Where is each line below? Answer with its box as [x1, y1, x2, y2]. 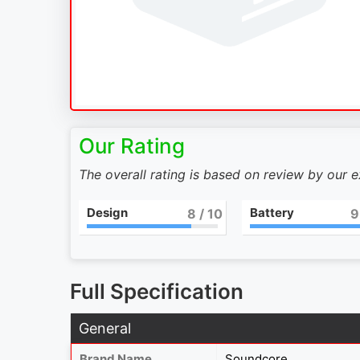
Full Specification [70, 278, 243, 304]
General [79, 319, 131, 337]
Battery [249, 204, 294, 220]
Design [87, 204, 128, 220]
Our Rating [79, 133, 185, 158]
